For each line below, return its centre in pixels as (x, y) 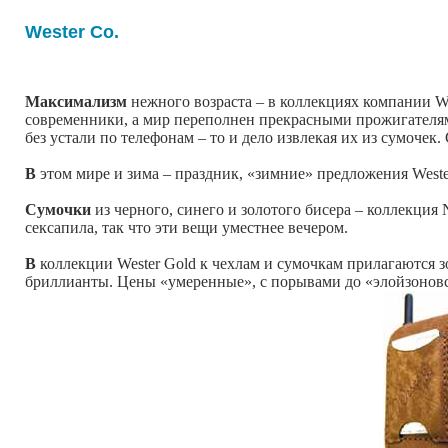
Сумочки (58, 210)
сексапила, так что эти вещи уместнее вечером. (186, 228)
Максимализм (76, 102)
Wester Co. (72, 31)
